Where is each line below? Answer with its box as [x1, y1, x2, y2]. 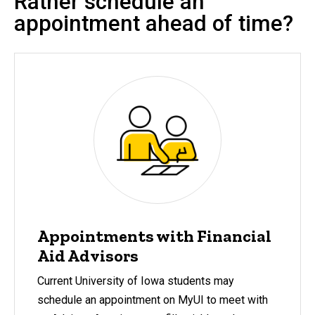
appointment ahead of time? [14, 11, 293, 37]
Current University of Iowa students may [37, 274, 234, 288]
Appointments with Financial [37, 226, 271, 247]
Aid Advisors [37, 245, 139, 266]
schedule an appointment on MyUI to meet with [37, 293, 268, 307]
